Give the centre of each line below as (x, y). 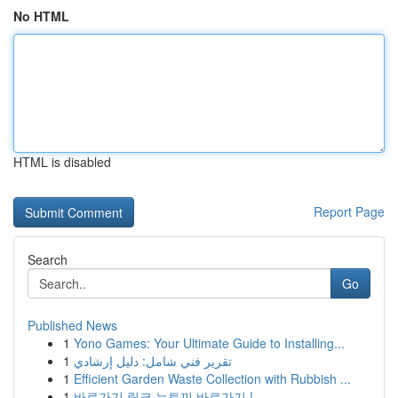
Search (48, 259)
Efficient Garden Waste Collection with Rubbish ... (212, 378)
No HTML (41, 16)
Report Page (349, 211)
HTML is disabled (62, 162)
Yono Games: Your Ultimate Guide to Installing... (209, 343)
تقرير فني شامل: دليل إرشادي (153, 361)
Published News (72, 325)
